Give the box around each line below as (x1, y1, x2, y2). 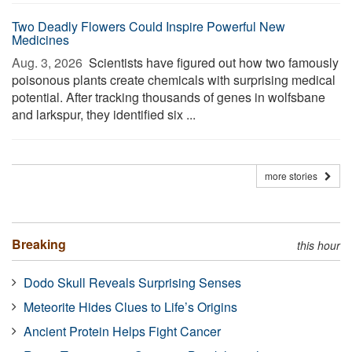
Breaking (12, 235, 66, 253)
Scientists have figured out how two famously (86, 53, 339, 71)
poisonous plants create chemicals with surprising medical (12, 71, 335, 89)
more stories (265, 169, 324, 182)
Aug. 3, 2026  (12, 53, 86, 71)
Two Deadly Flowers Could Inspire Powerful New (12, 17, 285, 35)
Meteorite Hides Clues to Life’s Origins (24, 298, 237, 316)
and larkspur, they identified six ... (12, 105, 196, 123)
